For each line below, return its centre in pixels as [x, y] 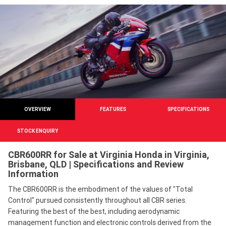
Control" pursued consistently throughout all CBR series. [97, 201]
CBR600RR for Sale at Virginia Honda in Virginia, [109, 155]
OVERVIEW [38, 109]
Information [33, 174]
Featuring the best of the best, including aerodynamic [94, 212]
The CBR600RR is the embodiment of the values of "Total [100, 189]
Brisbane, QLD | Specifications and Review [96, 164]
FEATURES [113, 109]
